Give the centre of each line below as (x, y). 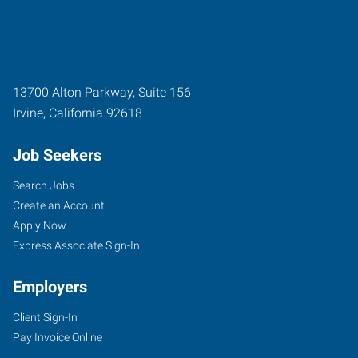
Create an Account (59, 205)
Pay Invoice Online (58, 337)
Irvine (28, 113)
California (76, 113)
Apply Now (40, 225)
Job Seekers (57, 155)
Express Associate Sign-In (76, 245)
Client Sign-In (45, 317)
